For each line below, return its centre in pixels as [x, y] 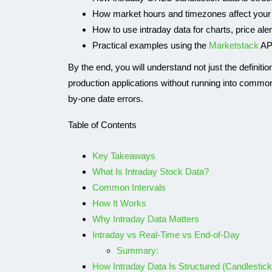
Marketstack [234, 45]
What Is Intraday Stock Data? [151, 172]
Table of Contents [102, 125]
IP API [188, 184]
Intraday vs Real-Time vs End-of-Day [166, 235]
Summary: [138, 250]
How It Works [119, 203]
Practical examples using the [151, 45]
